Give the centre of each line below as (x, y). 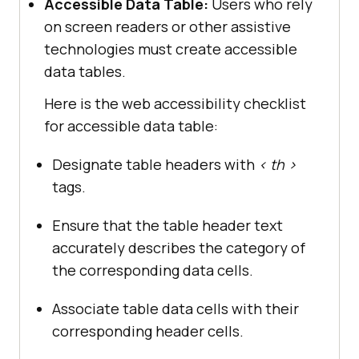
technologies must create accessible (171, 49)
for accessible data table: (131, 126)
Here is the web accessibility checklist (175, 104)
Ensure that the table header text (167, 226)
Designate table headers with (155, 165)
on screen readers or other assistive (167, 27)
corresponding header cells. (148, 331)
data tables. (85, 72)
